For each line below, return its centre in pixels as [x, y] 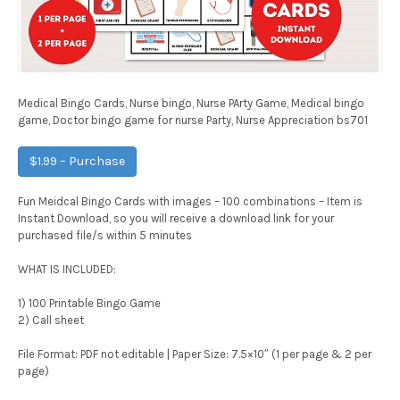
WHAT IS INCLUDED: [67, 269]
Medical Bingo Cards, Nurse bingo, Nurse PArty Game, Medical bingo [191, 103]
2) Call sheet [51, 320]
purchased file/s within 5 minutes [105, 235]
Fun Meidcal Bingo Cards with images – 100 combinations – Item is [190, 201]
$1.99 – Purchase [77, 161]
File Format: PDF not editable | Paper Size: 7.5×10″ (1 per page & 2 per [195, 354]
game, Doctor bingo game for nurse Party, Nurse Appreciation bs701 [193, 120]
